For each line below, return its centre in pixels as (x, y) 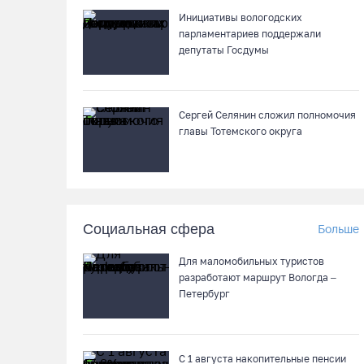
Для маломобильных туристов (251, 261)
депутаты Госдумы (224, 50)
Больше (338, 229)
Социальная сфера (149, 229)
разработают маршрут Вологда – (258, 277)
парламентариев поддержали (250, 34)
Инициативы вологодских (240, 17)
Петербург (204, 294)
